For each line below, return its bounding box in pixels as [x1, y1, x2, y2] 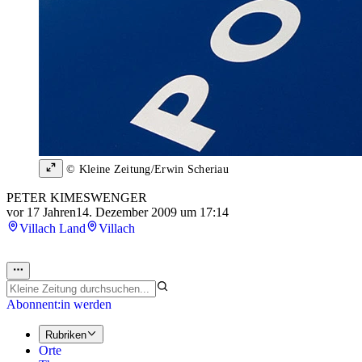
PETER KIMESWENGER [6, 191, 147, 205]
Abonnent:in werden [6, 297, 112, 312]
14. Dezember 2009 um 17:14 [76, 205, 229, 220]
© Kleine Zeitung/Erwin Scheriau [63, 163, 229, 176]
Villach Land [19, 221, 86, 236]
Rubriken [45, 328, 86, 341]
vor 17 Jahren [6, 205, 76, 220]
